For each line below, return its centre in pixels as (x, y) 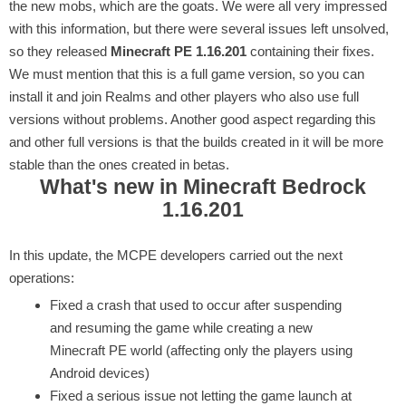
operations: (42, 277)
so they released (60, 51)
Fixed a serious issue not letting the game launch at (201, 395)
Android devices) (100, 372)
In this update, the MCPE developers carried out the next (176, 255)
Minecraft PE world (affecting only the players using (201, 350)
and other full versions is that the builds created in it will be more (196, 141)
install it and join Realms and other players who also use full (184, 96)
